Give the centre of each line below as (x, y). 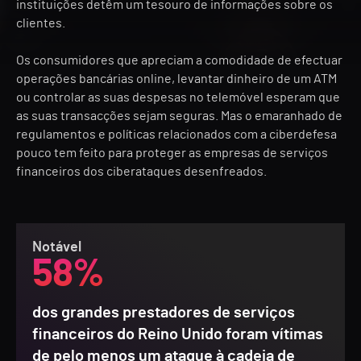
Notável (57, 247)
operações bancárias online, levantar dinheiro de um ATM (176, 79)
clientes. (41, 23)
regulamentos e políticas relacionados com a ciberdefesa (176, 135)
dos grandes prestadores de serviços (164, 313)
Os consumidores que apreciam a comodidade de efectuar (179, 60)
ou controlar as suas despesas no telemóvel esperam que (178, 98)
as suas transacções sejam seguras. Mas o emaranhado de (179, 116)
